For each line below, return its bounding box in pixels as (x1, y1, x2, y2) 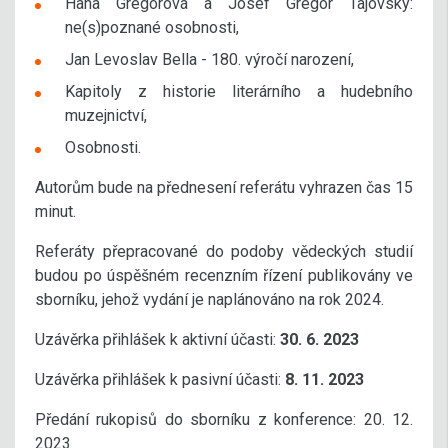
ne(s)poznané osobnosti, (65, 18, 239, 37)
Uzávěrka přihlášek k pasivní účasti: (35, 370, 285, 389)
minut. (35, 202, 76, 221)
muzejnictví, (65, 106, 147, 125)
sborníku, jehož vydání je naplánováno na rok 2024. (35, 290, 384, 309)
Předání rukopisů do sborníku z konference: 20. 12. (35, 410, 413, 429)
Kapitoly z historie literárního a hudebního (65, 82, 413, 101)
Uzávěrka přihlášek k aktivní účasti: (35, 330, 280, 349)
